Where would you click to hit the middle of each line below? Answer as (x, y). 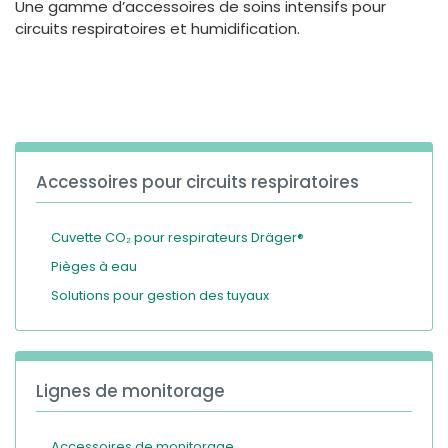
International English (223, 78)
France (180, 43)
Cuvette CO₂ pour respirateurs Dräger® (177, 237)
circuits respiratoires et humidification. (157, 28)
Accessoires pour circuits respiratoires (197, 181)
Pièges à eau (94, 266)
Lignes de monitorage (130, 390)
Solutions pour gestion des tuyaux (160, 295)
